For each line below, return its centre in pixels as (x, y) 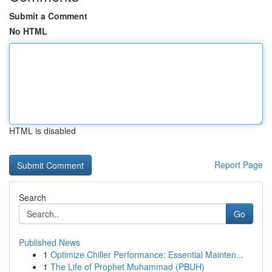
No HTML (28, 31)
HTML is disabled (42, 131)
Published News (49, 242)
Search (32, 197)
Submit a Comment (48, 16)
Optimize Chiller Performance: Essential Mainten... (147, 254)
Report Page (239, 165)
